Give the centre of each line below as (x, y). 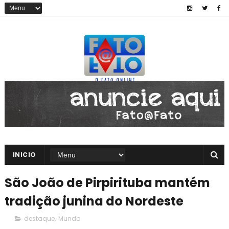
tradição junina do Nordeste (94, 201)
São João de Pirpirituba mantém (107, 183)
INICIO (24, 155)
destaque (39, 219)
